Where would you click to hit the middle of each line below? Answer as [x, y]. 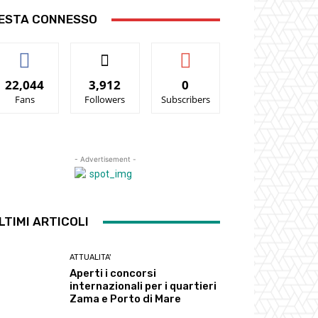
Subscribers [185, 99]
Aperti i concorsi [113, 274]
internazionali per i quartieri [143, 286]
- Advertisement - [105, 159]
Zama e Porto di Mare [126, 299]
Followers [105, 99]
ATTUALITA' [91, 258]
